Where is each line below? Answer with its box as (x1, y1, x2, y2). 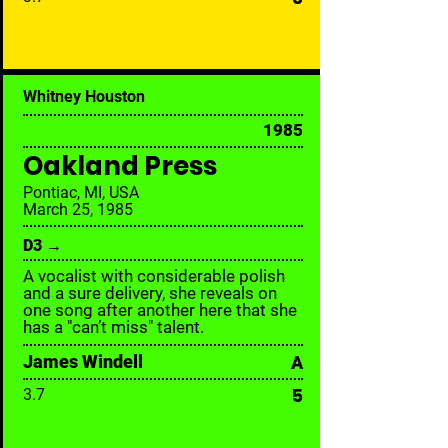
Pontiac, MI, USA (23, 183, 139, 202)
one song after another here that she (23, 300, 297, 320)
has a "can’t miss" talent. (23, 317, 204, 337)
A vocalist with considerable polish (23, 266, 285, 286)
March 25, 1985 (23, 200, 133, 219)
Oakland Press (23, 148, 217, 184)
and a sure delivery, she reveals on (23, 283, 277, 303)
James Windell (23, 351, 143, 372)
